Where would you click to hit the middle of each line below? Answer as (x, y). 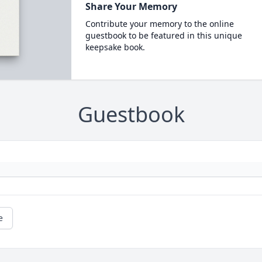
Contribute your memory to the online (159, 24)
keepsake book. (115, 47)
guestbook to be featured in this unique (163, 35)
